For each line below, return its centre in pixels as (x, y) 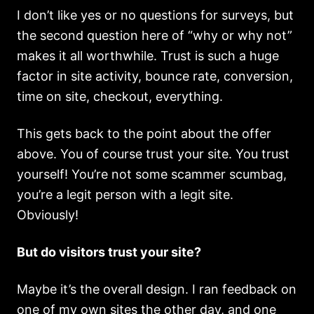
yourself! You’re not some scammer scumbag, (152, 174)
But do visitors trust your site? (109, 252)
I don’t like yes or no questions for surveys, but (155, 15)
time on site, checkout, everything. (120, 96)
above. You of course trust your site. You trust (153, 154)
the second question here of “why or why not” (155, 35)
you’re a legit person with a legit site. (125, 194)
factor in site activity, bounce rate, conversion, (155, 76)
